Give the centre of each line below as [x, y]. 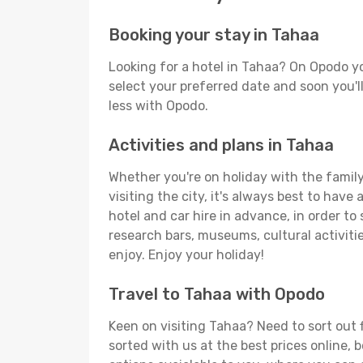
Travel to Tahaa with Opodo [217, 294]
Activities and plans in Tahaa [221, 145]
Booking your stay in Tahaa [214, 35]
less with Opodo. [158, 106]
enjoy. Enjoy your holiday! [186, 255]
